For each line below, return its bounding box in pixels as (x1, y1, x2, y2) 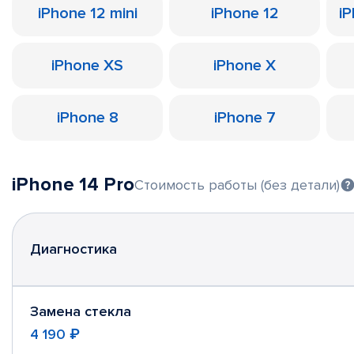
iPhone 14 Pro (12, 173, 134, 196)
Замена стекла (30, 302, 131, 320)
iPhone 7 (213, 108, 276, 127)
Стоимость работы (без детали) (134, 175, 340, 194)
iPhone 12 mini (37, 4, 137, 23)
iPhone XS (51, 56, 123, 75)
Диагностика (30, 240, 117, 258)
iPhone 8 (56, 108, 119, 127)
